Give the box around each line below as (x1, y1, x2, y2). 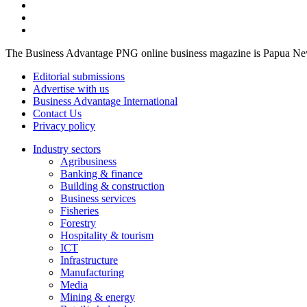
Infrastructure (60, 254, 118, 266)
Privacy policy (33, 119, 95, 132)
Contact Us (33, 107, 82, 119)
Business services (60, 192, 136, 204)
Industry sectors (33, 143, 101, 155)
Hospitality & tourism (60, 229, 153, 241)
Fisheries (60, 204, 99, 217)
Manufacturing (60, 266, 124, 278)
